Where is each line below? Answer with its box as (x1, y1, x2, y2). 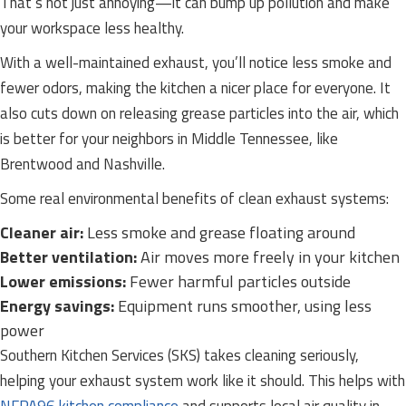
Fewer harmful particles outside (126, 269, 351, 294)
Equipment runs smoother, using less (114, 294, 372, 318)
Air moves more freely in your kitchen (137, 245, 400, 269)
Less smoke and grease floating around (83, 220, 355, 245)
